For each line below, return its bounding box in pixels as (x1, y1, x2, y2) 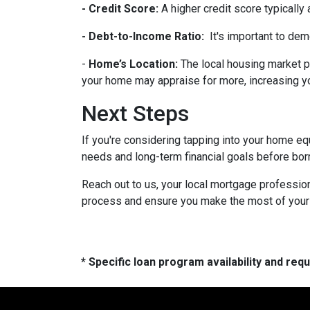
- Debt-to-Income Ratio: (82, 30, 204, 44)
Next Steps (82, 100, 189, 127)
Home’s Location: (89, 57, 178, 71)
